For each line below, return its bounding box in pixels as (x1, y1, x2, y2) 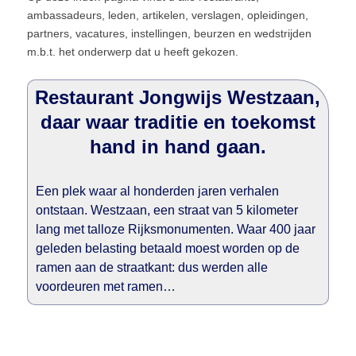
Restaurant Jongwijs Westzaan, (35, 87, 321, 108)
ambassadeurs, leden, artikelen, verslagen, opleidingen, (26, 9, 308, 21)
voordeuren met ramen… (35, 280, 176, 293)
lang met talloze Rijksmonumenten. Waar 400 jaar (35, 222, 315, 236)
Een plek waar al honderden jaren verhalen (35, 184, 279, 198)
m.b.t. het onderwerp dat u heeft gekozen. (26, 45, 238, 58)
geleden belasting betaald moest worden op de (35, 242, 300, 255)
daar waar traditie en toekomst (40, 111, 315, 133)
